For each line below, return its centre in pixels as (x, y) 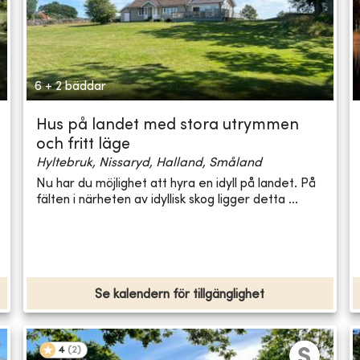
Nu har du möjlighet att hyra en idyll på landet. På (176, 184)
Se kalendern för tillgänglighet (180, 295)
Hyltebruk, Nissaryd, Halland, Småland (149, 164)
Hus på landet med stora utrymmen (168, 126)
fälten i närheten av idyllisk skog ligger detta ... (168, 200)
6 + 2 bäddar (71, 87)
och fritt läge (84, 145)
